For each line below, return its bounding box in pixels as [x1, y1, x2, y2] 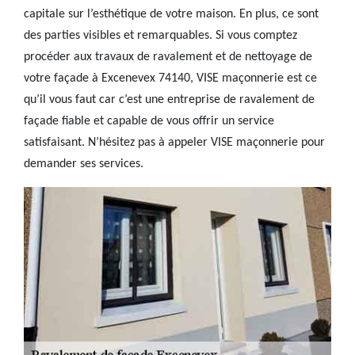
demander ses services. [24, 158, 143, 170]
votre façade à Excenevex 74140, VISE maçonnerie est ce [24, 72, 317, 85]
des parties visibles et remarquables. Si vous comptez [24, 29, 297, 42]
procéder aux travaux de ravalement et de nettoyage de [24, 51, 312, 63]
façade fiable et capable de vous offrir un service [24, 115, 274, 128]
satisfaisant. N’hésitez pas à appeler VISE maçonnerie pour [24, 136, 325, 149]
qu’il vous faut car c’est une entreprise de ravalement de [24, 94, 315, 106]
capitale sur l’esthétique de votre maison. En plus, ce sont [24, 8, 319, 21]
